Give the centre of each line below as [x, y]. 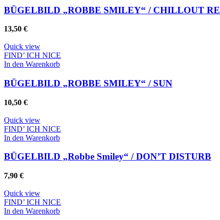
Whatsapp [50, 95]
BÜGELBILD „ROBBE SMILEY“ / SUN [88, 83]
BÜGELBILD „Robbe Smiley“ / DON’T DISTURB [108, 157]
